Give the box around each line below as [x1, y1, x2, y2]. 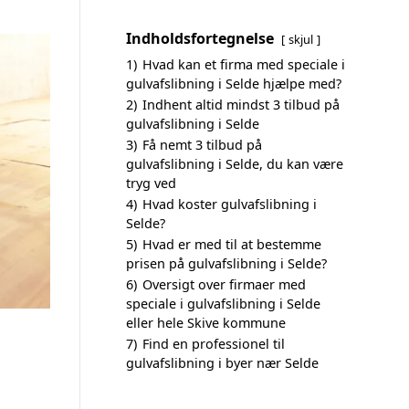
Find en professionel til [142, 335, 285, 352]
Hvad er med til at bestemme [142, 236, 321, 253]
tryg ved [126, 174, 176, 192]
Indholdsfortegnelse [126, 28, 274, 48]
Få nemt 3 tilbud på [142, 136, 262, 153]
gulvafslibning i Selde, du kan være [126, 155, 343, 173]
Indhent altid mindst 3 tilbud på [142, 96, 340, 113]
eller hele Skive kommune [126, 314, 286, 331]
